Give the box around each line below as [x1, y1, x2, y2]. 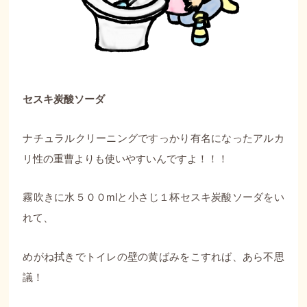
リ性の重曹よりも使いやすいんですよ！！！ [23, 152, 229, 164]
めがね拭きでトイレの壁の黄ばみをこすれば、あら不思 [23, 251, 284, 263]
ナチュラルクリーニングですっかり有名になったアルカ [23, 132, 284, 144]
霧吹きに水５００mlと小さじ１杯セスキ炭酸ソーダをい [23, 191, 284, 204]
